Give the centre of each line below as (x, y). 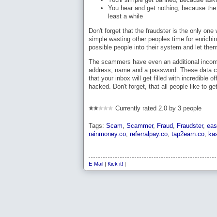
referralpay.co (149, 134)
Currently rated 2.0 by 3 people (158, 108)
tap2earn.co (188, 134)
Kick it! (115, 164)
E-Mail (96, 164)
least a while (125, 16)
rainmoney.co (107, 134)
